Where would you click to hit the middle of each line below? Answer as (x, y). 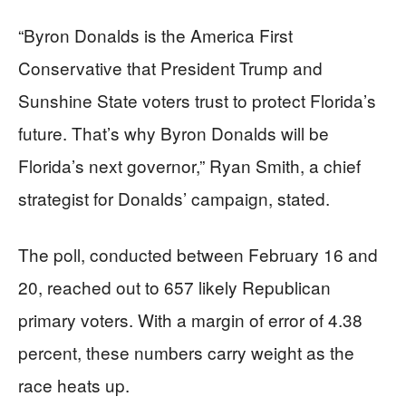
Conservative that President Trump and (170, 67)
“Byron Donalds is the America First (155, 34)
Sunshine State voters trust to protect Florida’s (197, 100)
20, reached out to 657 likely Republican (174, 286)
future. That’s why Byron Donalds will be (174, 132)
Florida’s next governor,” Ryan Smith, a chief (189, 165)
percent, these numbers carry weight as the (186, 352)
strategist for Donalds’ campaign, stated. (174, 198)
